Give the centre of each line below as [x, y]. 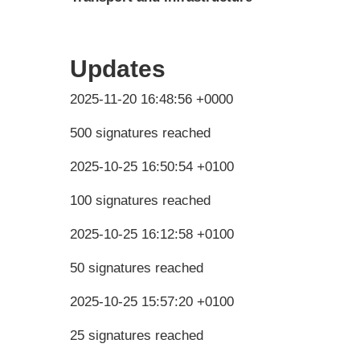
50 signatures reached [137, 268]
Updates [118, 68]
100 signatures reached [140, 200]
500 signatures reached [140, 133]
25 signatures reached [137, 335]
